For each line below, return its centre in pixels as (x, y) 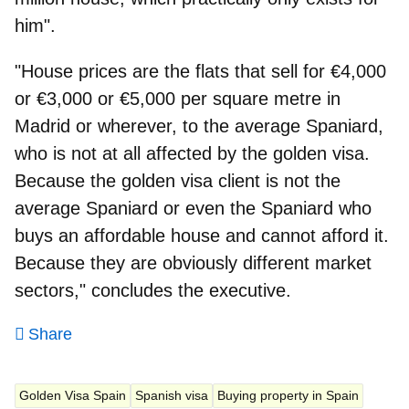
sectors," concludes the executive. (153, 290)
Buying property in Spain (288, 395)
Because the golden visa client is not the (178, 180)
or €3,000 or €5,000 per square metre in (178, 98)
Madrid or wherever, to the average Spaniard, (199, 126)
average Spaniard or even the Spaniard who (193, 208)
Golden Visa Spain (73, 395)
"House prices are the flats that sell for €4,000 (200, 71)
